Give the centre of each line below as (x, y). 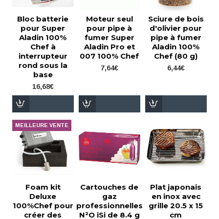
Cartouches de (109, 187)
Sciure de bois (176, 19)
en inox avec (176, 197)
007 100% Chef (109, 56)
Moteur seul (109, 19)
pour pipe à (109, 28)
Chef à (43, 47)
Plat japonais (176, 187)
